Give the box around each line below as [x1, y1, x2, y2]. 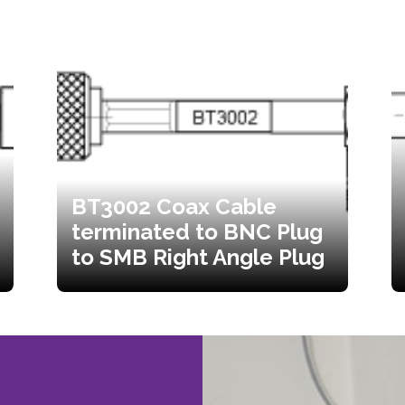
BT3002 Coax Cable [71, 193, 277, 220]
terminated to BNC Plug [71, 218, 323, 245]
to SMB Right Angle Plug [71, 243, 325, 270]
